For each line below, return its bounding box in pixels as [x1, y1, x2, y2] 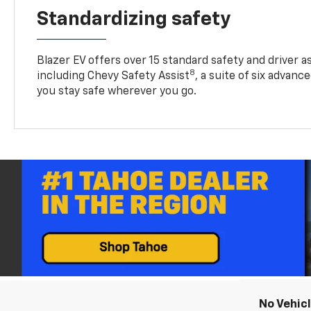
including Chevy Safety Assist [37, 70, 190, 82]
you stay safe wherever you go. [37, 85, 197, 97]
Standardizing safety [37, 9, 231, 29]
